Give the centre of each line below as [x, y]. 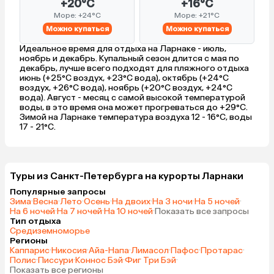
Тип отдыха [35, 221]
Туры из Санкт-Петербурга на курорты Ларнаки [127, 176]
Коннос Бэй [99, 261]
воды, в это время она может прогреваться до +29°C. [134, 108]
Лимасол [150, 251]
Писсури [56, 261]
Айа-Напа [109, 251]
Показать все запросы [202, 212]
